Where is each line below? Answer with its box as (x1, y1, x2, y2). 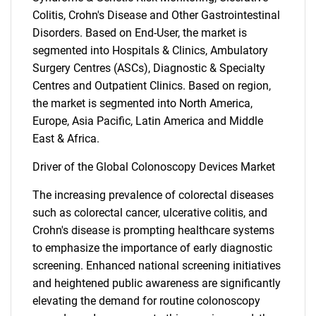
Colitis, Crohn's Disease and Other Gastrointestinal (32, 8, 280, 22)
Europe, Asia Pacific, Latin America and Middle (32, 114, 263, 128)
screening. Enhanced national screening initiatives (32, 259, 281, 272)
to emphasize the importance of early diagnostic (32, 241, 272, 255)
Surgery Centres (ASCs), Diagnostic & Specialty (32, 61, 265, 75)
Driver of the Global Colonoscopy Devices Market (32, 160, 275, 174)
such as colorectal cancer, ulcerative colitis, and (32, 206, 267, 219)
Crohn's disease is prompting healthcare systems (32, 224, 274, 237)
